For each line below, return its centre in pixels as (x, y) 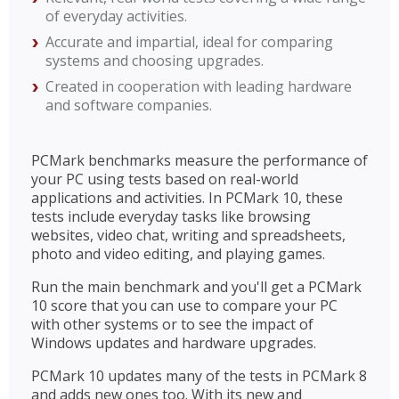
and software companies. (129, 105)
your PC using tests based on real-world (165, 179)
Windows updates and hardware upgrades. (175, 342)
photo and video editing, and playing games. (180, 253)
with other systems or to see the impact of (172, 324)
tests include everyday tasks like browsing (171, 216)
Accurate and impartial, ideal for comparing (189, 41)
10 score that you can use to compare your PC (184, 305)
